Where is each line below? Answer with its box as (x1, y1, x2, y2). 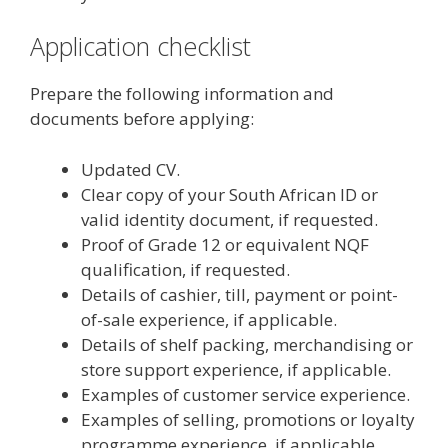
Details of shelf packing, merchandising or (81, 332, 413, 356)
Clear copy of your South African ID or (81, 182, 378, 206)
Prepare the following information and (30, 82, 334, 105)
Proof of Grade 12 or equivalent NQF (81, 232, 369, 256)
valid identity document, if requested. (81, 207, 378, 231)
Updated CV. (81, 157, 180, 181)
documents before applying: (30, 107, 254, 130)
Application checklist (30, 29, 251, 63)
